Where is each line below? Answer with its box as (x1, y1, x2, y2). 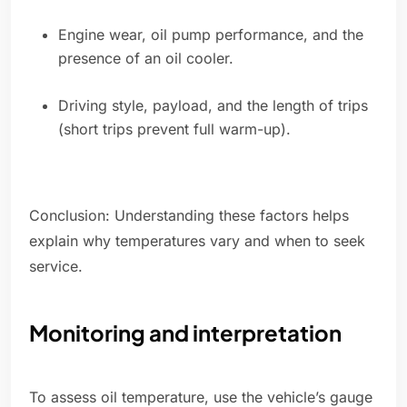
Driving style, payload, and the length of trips (58, 96, 368, 115)
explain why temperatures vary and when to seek (29, 232, 365, 251)
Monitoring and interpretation (29, 319, 342, 347)
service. (29, 257, 83, 276)
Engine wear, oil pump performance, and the (58, 25, 363, 45)
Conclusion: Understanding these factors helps (29, 206, 349, 225)
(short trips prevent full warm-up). (58, 120, 291, 139)
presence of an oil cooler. (58, 49, 233, 68)
